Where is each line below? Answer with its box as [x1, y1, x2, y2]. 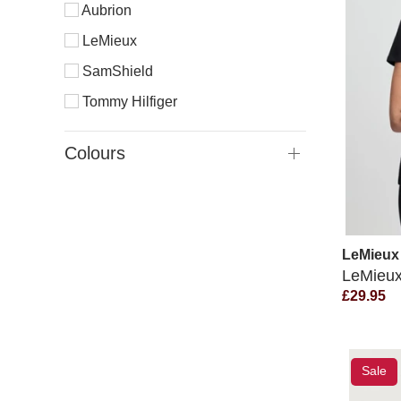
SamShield [79, 64, 153, 79]
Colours [64, 143, 125, 163]
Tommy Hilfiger [79, 94, 177, 109]
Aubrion [79, 3, 132, 18]
